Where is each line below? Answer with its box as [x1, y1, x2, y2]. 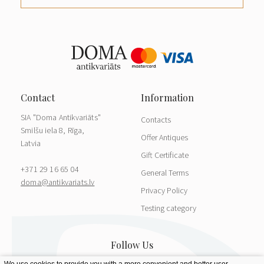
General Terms [141, 167, 189, 179]
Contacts [141, 114, 171, 126]
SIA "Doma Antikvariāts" [21, 112, 101, 123]
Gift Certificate [141, 150, 189, 161]
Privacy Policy [141, 185, 187, 196]
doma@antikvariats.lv [21, 177, 95, 188]
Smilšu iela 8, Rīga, [21, 125, 85, 136]
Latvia [21, 138, 41, 149]
